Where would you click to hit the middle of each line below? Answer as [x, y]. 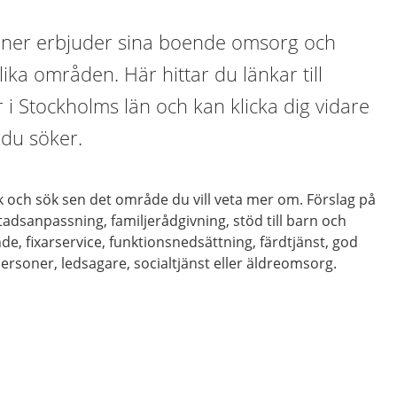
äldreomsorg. [292, 263]
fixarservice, [68, 242]
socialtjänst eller [191, 263]
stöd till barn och [290, 221]
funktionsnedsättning [181, 242]
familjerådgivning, [172, 221]
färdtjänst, [295, 242]
